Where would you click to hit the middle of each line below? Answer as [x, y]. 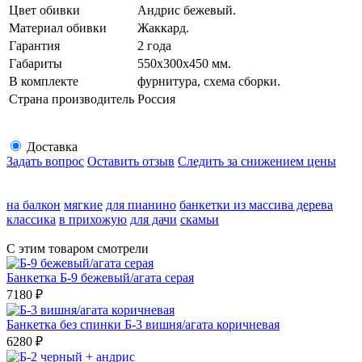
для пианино [141, 204]
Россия [156, 99]
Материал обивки [58, 27]
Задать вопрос [45, 161]
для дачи [154, 219]
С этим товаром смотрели [78, 248]
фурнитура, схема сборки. [209, 81]
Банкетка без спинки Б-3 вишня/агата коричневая [143, 324]
